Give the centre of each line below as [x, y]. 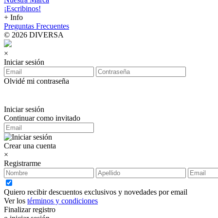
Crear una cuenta [30, 146]
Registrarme [22, 163]
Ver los [16, 201]
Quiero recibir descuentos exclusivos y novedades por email [96, 192]
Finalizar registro [30, 210]
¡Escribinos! [22, 9]
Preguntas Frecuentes [36, 26]
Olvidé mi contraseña [36, 81]
